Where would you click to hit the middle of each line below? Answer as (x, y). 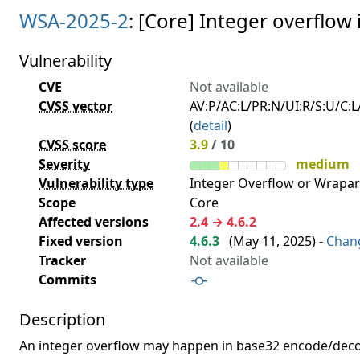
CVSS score (72, 145)
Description (62, 319)
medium (323, 164)
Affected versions (94, 222)
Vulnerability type (96, 183)
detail (211, 125)
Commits (67, 280)
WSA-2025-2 (74, 20)
